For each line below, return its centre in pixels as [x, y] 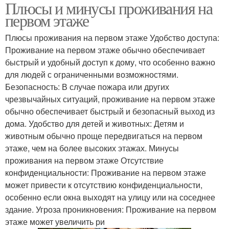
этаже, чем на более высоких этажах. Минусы [92, 148]
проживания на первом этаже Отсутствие [84, 160]
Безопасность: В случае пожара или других [87, 87]
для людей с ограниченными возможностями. [92, 74]
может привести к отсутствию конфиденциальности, [104, 185]
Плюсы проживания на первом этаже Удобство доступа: [112, 38]
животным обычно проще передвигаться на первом [104, 136]
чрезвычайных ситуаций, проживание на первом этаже [110, 99]
